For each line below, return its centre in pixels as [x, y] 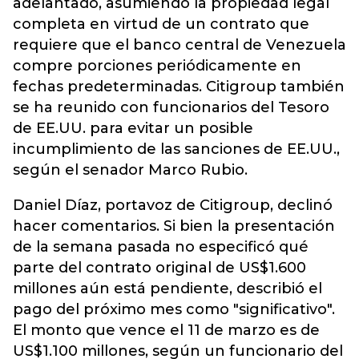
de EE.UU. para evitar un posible [133, 128]
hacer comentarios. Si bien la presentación [174, 226]
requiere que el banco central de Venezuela [179, 45]
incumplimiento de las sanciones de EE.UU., [176, 149]
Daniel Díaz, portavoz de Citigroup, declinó [173, 205]
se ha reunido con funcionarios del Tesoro [171, 107]
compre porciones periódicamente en [157, 66]
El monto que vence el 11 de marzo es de [166, 330]
